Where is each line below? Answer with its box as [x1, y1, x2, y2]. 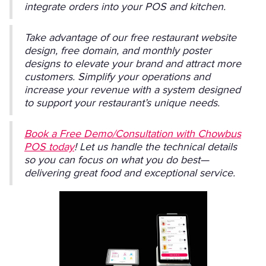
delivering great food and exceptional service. [24, 166, 235, 179]
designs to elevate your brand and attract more [24, 57, 241, 70]
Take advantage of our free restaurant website [24, 31, 236, 44]
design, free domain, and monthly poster [24, 44, 211, 57]
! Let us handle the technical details [74, 140, 237, 153]
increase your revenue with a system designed [24, 83, 240, 96]
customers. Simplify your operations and [24, 70, 210, 83]
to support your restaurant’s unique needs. [24, 96, 220, 109]
